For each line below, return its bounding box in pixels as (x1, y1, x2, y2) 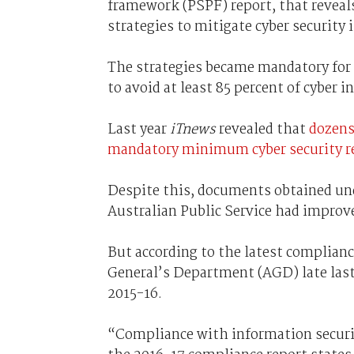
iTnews (169, 118, 216, 141)
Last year (107, 118, 170, 141)
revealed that (215, 118, 309, 141)
